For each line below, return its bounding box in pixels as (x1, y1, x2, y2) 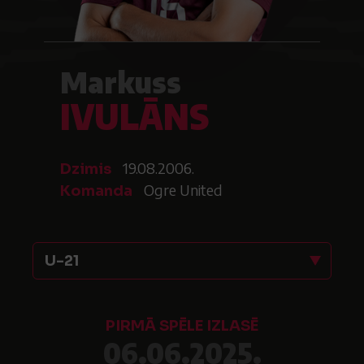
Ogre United (141, 180, 223, 199)
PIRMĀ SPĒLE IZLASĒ (106, 317, 258, 335)
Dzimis (60, 160, 111, 178)
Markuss (60, 63, 181, 100)
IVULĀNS (60, 95, 209, 137)
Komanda (60, 182, 132, 200)
